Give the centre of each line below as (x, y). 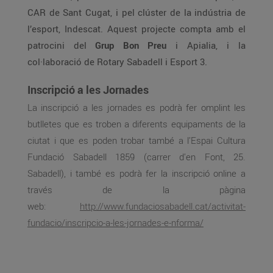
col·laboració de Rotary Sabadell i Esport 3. (117, 62)
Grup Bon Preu (131, 45)
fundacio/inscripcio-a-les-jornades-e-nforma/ (115, 222)
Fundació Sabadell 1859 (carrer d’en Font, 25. (136, 157)
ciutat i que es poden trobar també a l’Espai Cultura (136, 140)
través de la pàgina (136, 190)
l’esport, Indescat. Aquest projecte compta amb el (136, 29)
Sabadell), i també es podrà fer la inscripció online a (136, 173)
